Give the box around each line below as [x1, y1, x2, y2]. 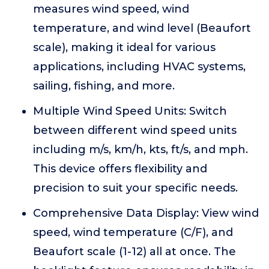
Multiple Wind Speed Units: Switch [33, 104, 227, 118]
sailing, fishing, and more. [33, 79, 175, 92]
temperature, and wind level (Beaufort [33, 22, 251, 35]
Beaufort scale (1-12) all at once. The [33, 245, 236, 258]
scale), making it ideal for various [33, 41, 216, 54]
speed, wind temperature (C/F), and [33, 226, 233, 239]
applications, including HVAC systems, [33, 60, 246, 73]
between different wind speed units [33, 124, 237, 137]
